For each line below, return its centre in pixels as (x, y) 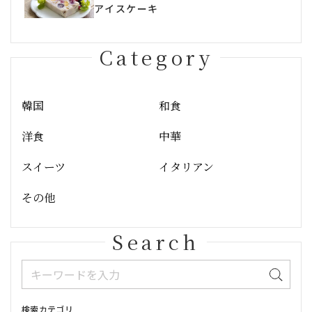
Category (156, 57)
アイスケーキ (126, 8)
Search (156, 242)
